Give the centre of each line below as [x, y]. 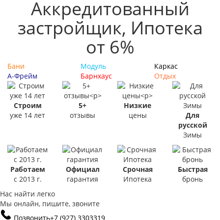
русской [192, 125]
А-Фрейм [22, 76]
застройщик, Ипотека [110, 28]
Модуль [94, 66]
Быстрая [192, 169]
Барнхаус [96, 76]
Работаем [27, 169]
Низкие [137, 105]
